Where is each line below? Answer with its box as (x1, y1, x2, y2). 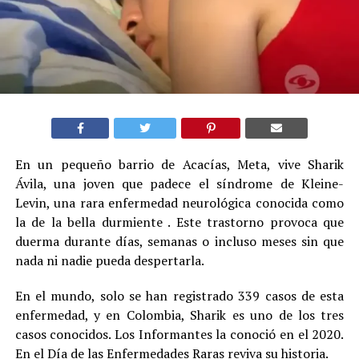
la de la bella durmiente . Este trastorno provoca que (14, 212, 345, 231)
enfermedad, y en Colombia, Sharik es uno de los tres (14, 305, 345, 324)
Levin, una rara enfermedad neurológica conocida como (14, 193, 345, 212)
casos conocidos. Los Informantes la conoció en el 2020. (14, 325, 345, 343)
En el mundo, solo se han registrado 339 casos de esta (14, 286, 345, 305)
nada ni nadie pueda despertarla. (14, 251, 204, 269)
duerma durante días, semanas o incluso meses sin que (14, 232, 345, 250)
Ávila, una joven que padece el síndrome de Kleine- (14, 174, 345, 192)
